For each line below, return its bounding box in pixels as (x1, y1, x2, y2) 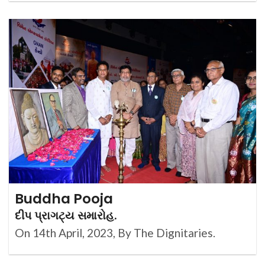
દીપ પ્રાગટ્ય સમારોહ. (15, 208, 117, 224)
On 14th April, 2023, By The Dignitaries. (15, 226, 215, 240)
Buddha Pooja (15, 189, 113, 208)
